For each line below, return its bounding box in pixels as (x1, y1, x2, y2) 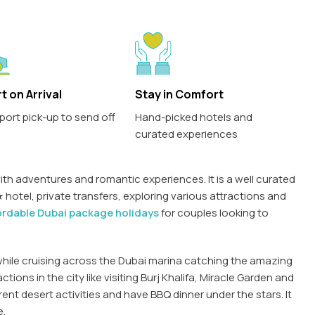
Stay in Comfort (135, 86, 224, 103)
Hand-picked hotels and (135, 110, 253, 125)
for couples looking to (159, 205, 269, 221)
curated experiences (135, 127, 238, 142)
